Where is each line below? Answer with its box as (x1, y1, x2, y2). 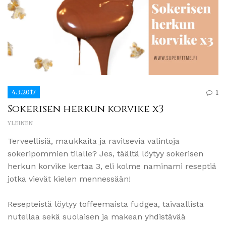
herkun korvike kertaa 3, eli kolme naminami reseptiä (8, 161, 216, 171)
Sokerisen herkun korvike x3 (8, 101, 164, 116)
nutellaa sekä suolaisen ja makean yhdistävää (8, 211, 186, 221)
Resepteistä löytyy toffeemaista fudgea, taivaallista (8, 199, 204, 209)
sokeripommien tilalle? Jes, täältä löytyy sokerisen (8, 148, 203, 158)
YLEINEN (8, 120, 33, 127)
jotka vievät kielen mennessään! (8, 174, 131, 184)
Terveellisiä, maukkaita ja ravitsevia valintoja (8, 136, 180, 146)
